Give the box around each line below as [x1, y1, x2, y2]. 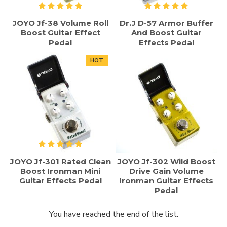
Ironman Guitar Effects [119, 175, 214, 185]
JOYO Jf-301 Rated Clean [10, 156, 111, 166]
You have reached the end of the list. [49, 208, 178, 220]
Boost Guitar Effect [20, 27, 100, 37]
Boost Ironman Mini [20, 166, 101, 176]
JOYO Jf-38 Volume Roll [12, 18, 108, 28]
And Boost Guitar [131, 27, 202, 37]
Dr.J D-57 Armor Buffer [119, 18, 213, 28]
